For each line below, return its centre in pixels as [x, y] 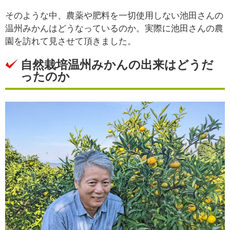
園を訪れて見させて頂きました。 [71, 42]
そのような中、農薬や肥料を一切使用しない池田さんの [114, 16]
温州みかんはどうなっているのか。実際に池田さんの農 [114, 29]
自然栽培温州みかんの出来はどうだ [117, 65]
